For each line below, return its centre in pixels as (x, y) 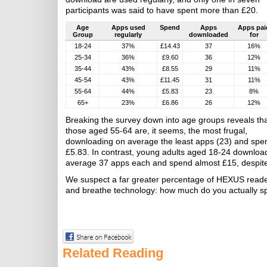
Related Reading (113, 253)
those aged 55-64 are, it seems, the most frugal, (156, 131)
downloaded (208, 35)
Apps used (128, 27)
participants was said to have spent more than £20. (162, 10)
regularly (128, 35)
